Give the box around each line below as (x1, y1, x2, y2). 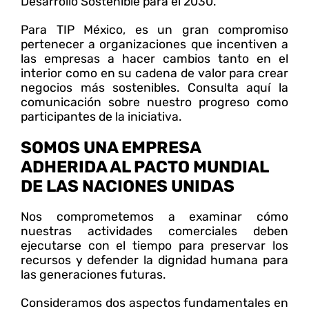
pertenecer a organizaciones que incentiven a (21, 37, 288, 51)
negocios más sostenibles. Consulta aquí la (21, 80, 288, 94)
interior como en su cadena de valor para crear (21, 66, 288, 80)
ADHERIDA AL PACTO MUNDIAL (21, 157, 268, 177)
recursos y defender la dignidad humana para (21, 252, 288, 267)
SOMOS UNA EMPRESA (21, 137, 201, 157)
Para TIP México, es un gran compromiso (21, 22, 288, 37)
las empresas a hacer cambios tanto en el (21, 51, 288, 66)
